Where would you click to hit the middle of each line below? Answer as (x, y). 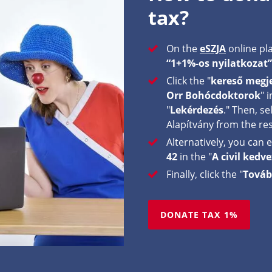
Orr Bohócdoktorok (213, 95)
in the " (196, 157)
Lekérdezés (197, 110)
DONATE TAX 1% (199, 215)
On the (182, 49)
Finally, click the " (205, 174)
